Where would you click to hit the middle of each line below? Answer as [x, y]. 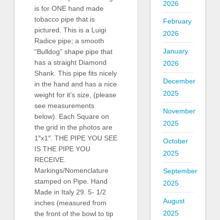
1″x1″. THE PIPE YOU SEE [76, 138]
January [175, 51]
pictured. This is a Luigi [70, 30]
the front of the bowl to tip [74, 213]
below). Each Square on [72, 116]
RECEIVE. [50, 159]
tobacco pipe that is [65, 19]
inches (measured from [70, 203]
